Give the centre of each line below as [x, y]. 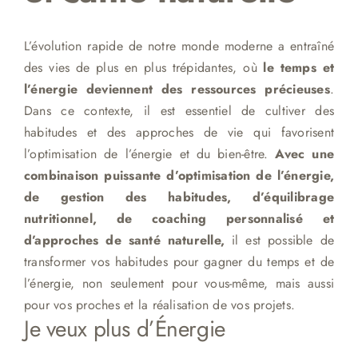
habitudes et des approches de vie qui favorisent [179, 132]
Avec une [305, 153]
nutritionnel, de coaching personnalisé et [179, 218]
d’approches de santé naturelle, [124, 240]
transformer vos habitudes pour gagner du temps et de [179, 261]
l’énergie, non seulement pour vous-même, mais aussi [179, 283]
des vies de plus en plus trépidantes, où [143, 67]
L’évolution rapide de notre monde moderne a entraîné [179, 46]
